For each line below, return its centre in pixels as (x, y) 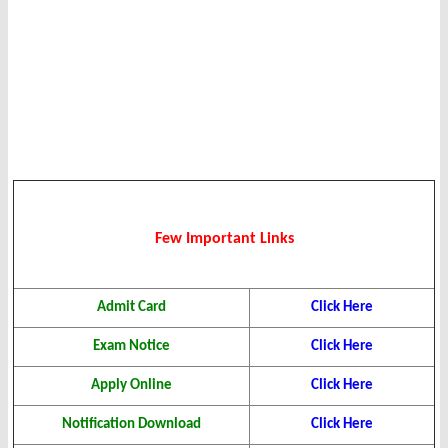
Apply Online (131, 386)
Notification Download (131, 425)
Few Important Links (224, 239)
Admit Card (131, 308)
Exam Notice (131, 347)
